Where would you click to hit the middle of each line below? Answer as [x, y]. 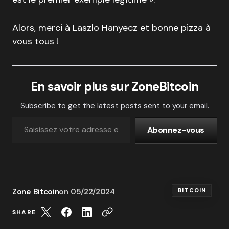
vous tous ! [36, 42]
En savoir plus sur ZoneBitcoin [114, 87]
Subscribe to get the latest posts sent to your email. [114, 106]
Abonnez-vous [176, 130]
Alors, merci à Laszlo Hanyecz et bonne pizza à [111, 28]
